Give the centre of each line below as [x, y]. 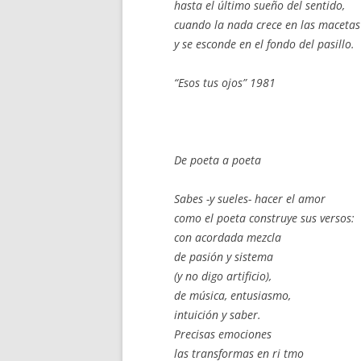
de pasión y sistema [224, 257]
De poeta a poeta [218, 160]
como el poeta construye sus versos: [264, 218]
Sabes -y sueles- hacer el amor [250, 199]
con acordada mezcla [228, 237]
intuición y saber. [218, 315]
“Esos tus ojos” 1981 [225, 83]
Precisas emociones [223, 334]
